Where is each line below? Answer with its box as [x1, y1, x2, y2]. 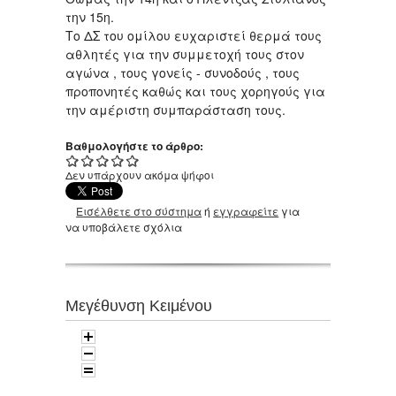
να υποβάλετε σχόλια [65, 219, 182, 235]
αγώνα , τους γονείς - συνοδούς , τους [65, 64, 300, 82]
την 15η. [65, 8, 118, 27]
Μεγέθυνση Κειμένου [65, 296, 212, 316]
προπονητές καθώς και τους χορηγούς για [65, 82, 325, 101]
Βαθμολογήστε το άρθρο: [65, 138, 206, 155]
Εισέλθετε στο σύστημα [76, 203, 202, 219]
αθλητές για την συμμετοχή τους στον [65, 45, 304, 64]
